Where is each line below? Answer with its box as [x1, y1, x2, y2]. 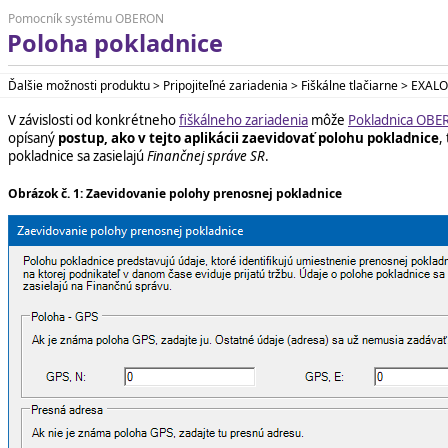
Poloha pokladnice [6, 27, 223, 59]
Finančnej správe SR [147, 146, 265, 165]
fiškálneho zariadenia [179, 110, 308, 129]
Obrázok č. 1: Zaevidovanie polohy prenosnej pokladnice [8, 185, 342, 203]
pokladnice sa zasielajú [8, 146, 147, 165]
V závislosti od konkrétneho [8, 110, 179, 129]
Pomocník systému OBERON [8, 10, 164, 27]
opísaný [8, 128, 58, 147]
